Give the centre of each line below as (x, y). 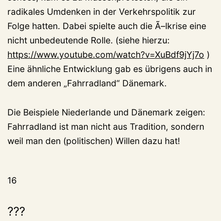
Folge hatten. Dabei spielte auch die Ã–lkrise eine (107, 26)
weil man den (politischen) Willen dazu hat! (94, 141)
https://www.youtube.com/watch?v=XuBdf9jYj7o (106, 55)
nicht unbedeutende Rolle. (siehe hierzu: (89, 40)
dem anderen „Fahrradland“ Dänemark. (87, 83)
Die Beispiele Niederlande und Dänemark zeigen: (106, 112)
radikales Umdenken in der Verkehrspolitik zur (102, 12)
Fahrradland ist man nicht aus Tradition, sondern (106, 127)
